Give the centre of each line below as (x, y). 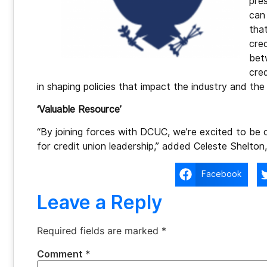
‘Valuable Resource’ (79, 109)
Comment (61, 254)
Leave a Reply (100, 202)
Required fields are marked (99, 230)
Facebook (222, 174)
